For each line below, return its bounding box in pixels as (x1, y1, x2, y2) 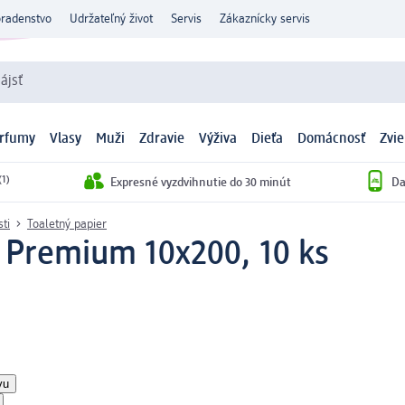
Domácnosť (297, 132, 365, 147)
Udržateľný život (70, 13, 153, 25)
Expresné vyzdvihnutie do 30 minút (110, 175, 291, 189)
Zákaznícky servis (220, 13, 310, 25)
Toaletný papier (27, 217, 107, 231)
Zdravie (139, 132, 184, 147)
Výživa (199, 132, 237, 147)
